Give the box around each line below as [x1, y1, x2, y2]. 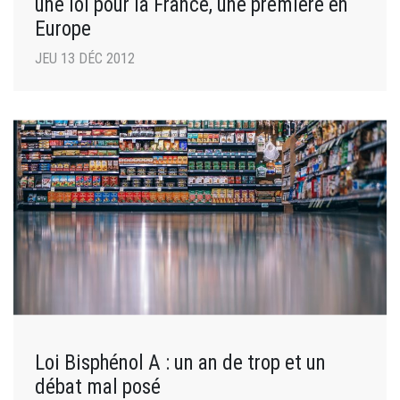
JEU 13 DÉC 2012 [35, 50, 135, 68]
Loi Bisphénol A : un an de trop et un [35, 350, 326, 376]
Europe [35, 16, 91, 42]
